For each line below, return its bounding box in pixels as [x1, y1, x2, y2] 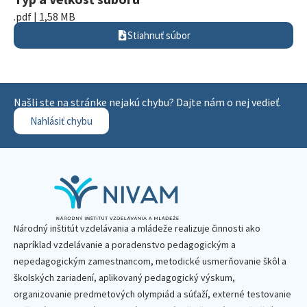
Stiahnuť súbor [127, 29, 191, 42]
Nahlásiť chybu [30, 114, 93, 127]
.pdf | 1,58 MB [14, 10, 75, 23]
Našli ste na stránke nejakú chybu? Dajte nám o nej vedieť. [14, 95, 281, 109]
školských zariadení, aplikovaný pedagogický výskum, [14, 271, 235, 284]
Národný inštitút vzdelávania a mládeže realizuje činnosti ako [14, 222, 260, 234]
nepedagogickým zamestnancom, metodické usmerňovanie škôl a [14, 255, 286, 267]
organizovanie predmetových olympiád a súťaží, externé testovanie [14, 288, 291, 300]
